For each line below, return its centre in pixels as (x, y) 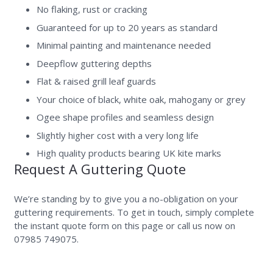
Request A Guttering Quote (100, 169)
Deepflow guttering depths (94, 63)
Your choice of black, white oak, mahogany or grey (141, 99)
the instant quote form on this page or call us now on (124, 225)
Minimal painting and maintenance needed (124, 45)
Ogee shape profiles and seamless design (125, 117)
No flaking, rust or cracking (92, 9)
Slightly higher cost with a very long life (118, 135)
